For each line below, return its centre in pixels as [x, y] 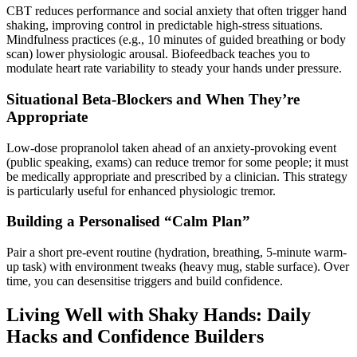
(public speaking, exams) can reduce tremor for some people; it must [177, 162]
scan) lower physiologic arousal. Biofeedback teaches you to [158, 54]
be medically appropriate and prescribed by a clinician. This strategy [177, 176]
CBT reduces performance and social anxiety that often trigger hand [177, 11]
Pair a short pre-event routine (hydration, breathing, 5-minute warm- [177, 252]
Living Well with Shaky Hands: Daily [159, 314]
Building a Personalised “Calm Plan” [128, 222]
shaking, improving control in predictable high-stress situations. [165, 25]
